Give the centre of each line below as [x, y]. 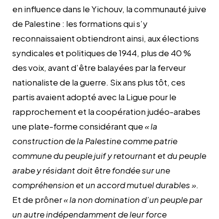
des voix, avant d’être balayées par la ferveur [99, 67]
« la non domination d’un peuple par [133, 199]
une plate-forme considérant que [78, 126]
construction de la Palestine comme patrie [95, 141]
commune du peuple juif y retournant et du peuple [109, 155]
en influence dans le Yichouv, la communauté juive [109, 9]
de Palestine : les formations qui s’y [80, 23]
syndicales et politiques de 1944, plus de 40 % [102, 53]
